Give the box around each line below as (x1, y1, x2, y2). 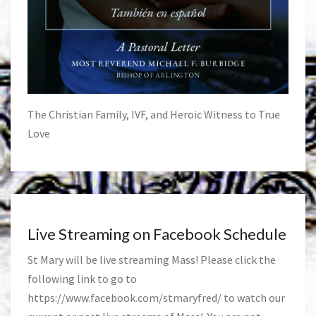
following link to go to (28, 272, 137, 286)
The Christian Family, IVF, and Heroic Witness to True (28, 107, 280, 122)
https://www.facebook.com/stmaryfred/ (28, 291, 221, 305)
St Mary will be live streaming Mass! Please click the (28, 253, 276, 267)
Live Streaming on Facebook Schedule (28, 224, 286, 244)
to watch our (221, 291, 285, 305)
